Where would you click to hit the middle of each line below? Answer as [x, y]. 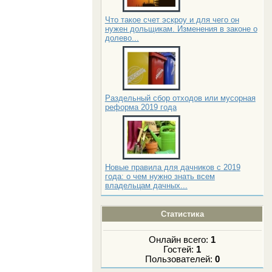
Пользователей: [180, 259]
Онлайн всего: [180, 240]
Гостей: [180, 249]
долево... [122, 38]
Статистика [182, 214]
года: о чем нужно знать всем [160, 177]
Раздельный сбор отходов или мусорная [180, 98]
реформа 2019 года [141, 107]
